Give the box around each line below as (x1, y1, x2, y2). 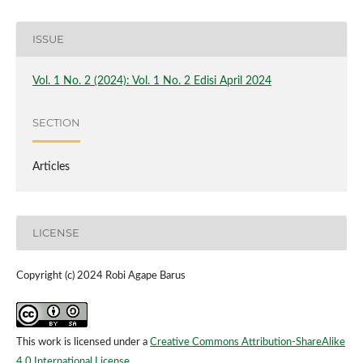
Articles (32, 160, 70, 173)
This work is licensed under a (15, 336, 150, 348)
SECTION (32, 116, 80, 130)
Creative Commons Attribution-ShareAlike (149, 336, 345, 348)
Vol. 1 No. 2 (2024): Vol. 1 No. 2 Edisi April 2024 (32, 75, 271, 87)
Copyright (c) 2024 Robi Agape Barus (15, 270, 186, 281)
